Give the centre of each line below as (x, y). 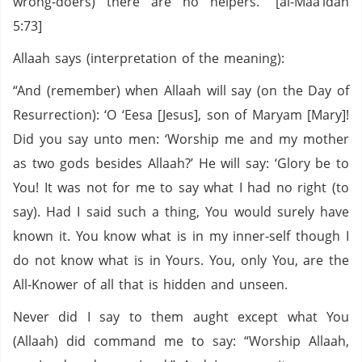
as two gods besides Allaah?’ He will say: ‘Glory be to (181, 163)
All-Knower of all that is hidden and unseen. (150, 284)
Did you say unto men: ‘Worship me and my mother (181, 139)
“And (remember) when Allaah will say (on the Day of (181, 90)
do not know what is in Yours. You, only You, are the (181, 260)
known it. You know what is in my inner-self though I (181, 236)
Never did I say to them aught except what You (181, 317)
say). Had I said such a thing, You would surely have (181, 212)
